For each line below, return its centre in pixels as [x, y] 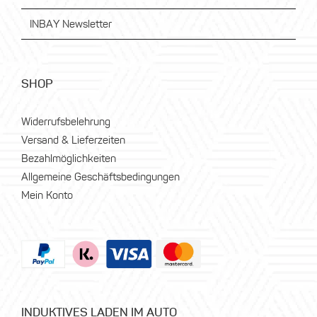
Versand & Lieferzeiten [73, 140]
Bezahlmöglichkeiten [69, 158]
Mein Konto [47, 195]
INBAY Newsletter [71, 24]
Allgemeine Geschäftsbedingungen [100, 177]
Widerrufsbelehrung [66, 122]
